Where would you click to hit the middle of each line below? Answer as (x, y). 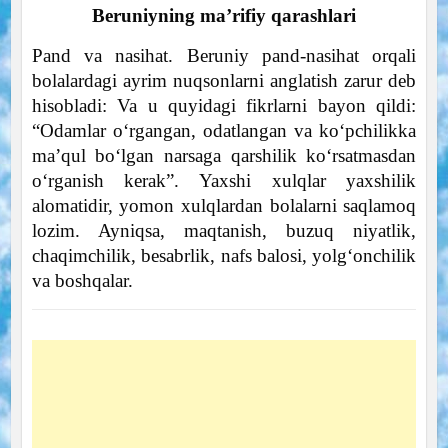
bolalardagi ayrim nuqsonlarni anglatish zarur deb (224, 80)
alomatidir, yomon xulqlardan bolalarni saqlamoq (224, 205)
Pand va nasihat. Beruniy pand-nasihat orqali (224, 55)
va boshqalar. (82, 280)
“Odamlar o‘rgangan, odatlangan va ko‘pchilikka (224, 130)
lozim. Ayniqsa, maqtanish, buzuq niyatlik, (224, 230)
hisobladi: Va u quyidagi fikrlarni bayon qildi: (224, 105)
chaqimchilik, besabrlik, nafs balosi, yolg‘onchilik (224, 255)
